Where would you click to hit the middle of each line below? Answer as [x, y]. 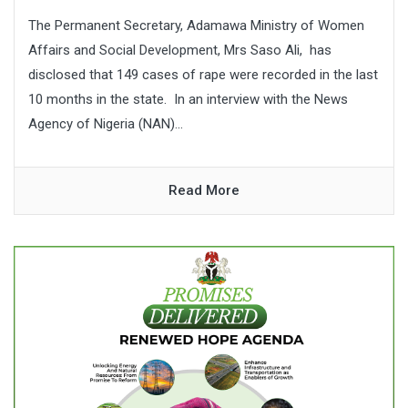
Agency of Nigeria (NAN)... [106, 124]
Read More [204, 191]
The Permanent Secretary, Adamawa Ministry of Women [196, 26]
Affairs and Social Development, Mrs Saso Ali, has [180, 51]
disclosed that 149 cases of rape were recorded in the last [203, 75]
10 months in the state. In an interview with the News [188, 100]
